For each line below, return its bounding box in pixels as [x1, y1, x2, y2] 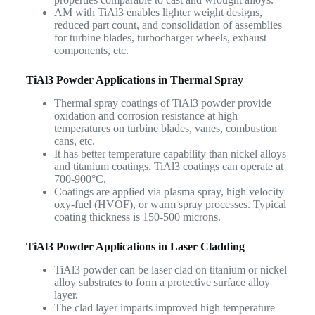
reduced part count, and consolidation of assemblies [53, 19, 282, 32]
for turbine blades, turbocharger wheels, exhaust [53, 32, 266, 44]
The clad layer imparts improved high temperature [53, 301, 275, 314]
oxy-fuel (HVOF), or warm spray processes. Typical [53, 198, 286, 210]
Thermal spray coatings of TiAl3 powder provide [53, 96, 271, 109]
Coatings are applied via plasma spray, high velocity [53, 185, 284, 198]
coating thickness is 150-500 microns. [53, 210, 221, 223]
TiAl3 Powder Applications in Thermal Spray [25, 74, 243, 86]
